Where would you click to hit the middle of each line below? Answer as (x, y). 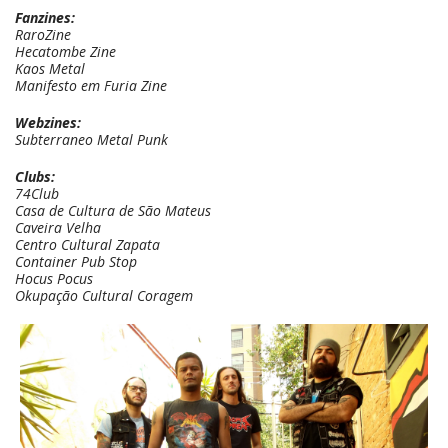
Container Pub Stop (76, 262)
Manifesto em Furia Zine (91, 86)
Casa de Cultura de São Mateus (113, 211)
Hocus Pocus (54, 279)
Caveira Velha (58, 228)
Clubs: (35, 177)
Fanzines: (45, 18)
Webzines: (48, 123)
